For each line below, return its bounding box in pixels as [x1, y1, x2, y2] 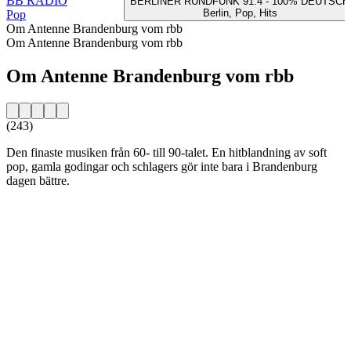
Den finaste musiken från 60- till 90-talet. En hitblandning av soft [6, 145, 327, 159]
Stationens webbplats [6, 200, 110, 214]
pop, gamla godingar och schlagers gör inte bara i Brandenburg [6, 159, 317, 173]
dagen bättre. [6, 173, 70, 187]
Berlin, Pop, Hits [202, 6, 277, 19]
